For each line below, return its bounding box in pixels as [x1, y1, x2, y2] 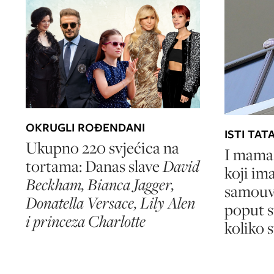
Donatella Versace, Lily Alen [26, 192, 195, 214]
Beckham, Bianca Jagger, [26, 174, 174, 196]
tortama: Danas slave [26, 155, 163, 177]
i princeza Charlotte [26, 210, 146, 232]
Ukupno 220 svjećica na [26, 137, 179, 159]
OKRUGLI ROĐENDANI [26, 119, 145, 136]
